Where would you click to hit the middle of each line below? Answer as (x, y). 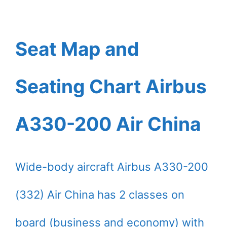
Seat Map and (77, 49)
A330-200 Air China (108, 124)
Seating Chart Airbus (111, 87)
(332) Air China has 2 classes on (100, 195)
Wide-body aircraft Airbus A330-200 (112, 167)
